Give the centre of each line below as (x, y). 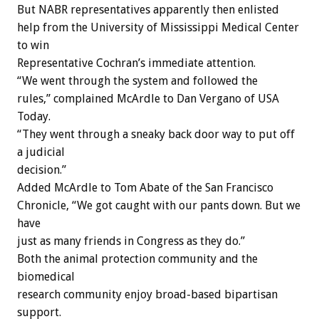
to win (33, 46)
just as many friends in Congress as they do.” (131, 241)
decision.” (42, 170)
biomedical (46, 277)
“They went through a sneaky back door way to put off (156, 135)
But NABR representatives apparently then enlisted (148, 10)
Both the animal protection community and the (137, 259)
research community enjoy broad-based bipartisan (147, 295)
